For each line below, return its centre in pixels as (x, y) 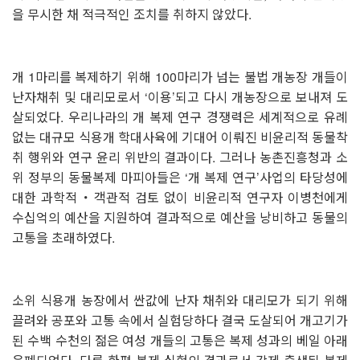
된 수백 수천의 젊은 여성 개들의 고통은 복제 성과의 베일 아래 (180, 340)
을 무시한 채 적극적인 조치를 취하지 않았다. (132, 14)
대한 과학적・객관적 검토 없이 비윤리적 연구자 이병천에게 (180, 197)
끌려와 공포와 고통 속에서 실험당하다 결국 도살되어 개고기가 (180, 320)
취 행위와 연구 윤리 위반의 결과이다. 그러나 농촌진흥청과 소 (180, 157)
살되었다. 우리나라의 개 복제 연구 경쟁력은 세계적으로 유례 (180, 117)
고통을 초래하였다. (63, 237)
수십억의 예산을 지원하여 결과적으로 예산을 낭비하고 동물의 (180, 217)
